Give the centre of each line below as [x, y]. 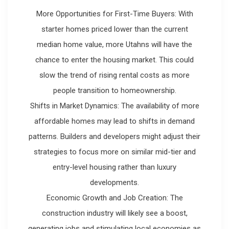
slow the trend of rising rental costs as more [114, 75]
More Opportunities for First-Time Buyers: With [114, 14]
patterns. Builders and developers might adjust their [114, 136]
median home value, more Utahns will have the [114, 44]
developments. [114, 182]
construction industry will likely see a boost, [114, 213]
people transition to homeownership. [114, 90]
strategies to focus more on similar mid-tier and [114, 152]
